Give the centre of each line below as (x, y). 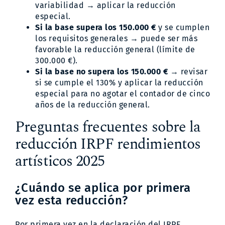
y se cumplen (184, 27)
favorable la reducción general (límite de (115, 49)
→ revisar (189, 71)
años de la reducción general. (93, 104)
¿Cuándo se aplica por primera (103, 188)
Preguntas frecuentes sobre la (108, 127)
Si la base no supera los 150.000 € (103, 71)
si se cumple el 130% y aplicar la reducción (119, 82)
